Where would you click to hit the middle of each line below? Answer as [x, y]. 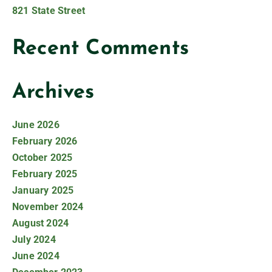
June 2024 [36, 256]
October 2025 [42, 158]
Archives [53, 93]
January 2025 [43, 191]
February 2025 [45, 174]
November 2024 [48, 207]
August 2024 [41, 223]
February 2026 [45, 141]
